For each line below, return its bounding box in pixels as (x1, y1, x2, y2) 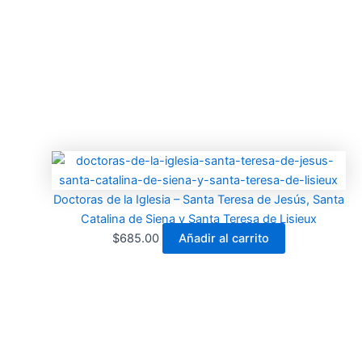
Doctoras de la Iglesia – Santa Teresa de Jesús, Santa (53, 192, 344, 208)
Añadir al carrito (178, 231, 269, 246)
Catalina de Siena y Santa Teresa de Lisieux (80, 212, 317, 227)
